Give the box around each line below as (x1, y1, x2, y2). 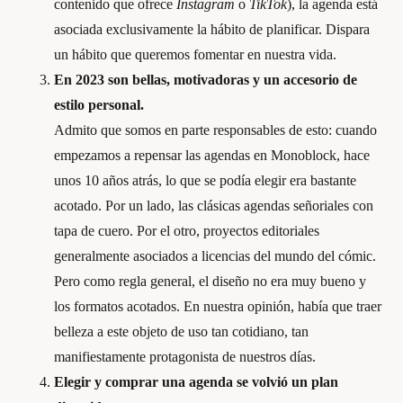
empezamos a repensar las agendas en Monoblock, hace (54, 148, 370, 163)
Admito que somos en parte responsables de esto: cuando (54, 122, 377, 138)
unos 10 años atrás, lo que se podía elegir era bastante (54, 173, 356, 188)
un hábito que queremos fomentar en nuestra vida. (54, 47, 336, 62)
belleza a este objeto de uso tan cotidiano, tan (54, 324, 309, 339)
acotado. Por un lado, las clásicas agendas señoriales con (54, 198, 373, 213)
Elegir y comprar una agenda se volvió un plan (54, 374, 338, 390)
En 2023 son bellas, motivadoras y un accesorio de (54, 72, 357, 87)
